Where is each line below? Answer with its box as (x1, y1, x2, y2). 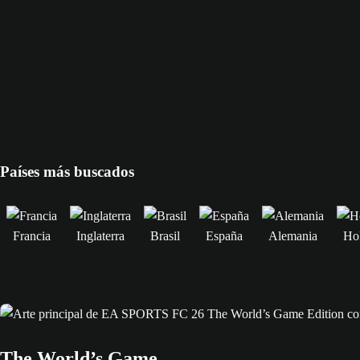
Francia (13, 228, 51, 243)
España (206, 228, 243, 243)
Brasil (150, 228, 180, 243)
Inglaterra (76, 228, 125, 243)
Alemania (268, 228, 317, 243)
